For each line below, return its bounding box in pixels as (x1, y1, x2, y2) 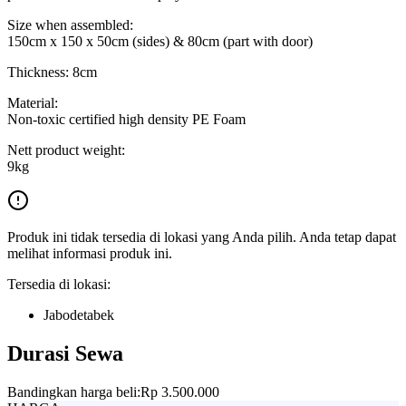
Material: (7, 94, 58, 111)
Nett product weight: (7, 141, 125, 158)
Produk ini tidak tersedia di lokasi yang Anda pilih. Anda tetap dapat (7, 228, 396, 245)
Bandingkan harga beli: (7, 383, 140, 400)
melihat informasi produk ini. (7, 245, 172, 261)
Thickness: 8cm (7, 63, 97, 80)
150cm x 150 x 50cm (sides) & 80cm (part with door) (7, 33, 313, 49)
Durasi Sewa (7, 341, 123, 365)
